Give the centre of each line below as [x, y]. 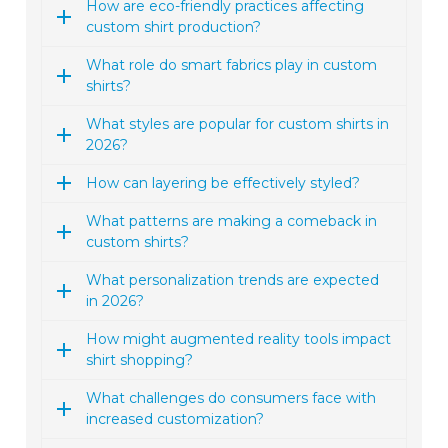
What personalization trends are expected [233, 279]
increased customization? [175, 418]
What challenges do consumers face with [231, 397]
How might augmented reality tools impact [239, 338]
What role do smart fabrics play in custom [232, 64]
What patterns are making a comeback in [232, 220]
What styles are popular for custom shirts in [238, 123]
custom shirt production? [174, 26]
